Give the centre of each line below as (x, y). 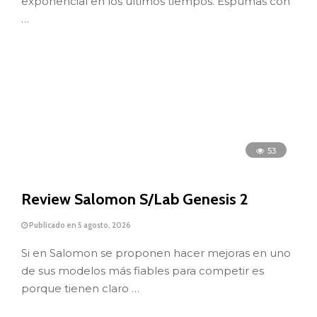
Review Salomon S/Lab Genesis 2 (135, 199)
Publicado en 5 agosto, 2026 (79, 225)
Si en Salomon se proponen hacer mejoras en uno (156, 253)
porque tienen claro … (80, 289)
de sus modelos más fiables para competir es (143, 271)
